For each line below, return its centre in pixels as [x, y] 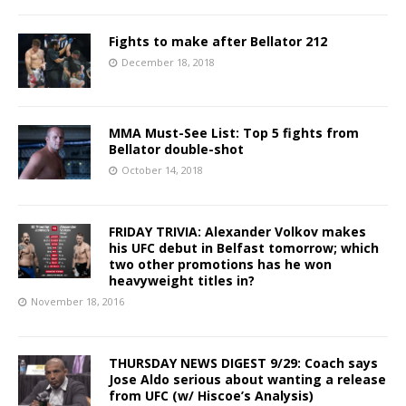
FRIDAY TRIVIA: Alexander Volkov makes [237, 231]
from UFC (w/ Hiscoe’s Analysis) [211, 395]
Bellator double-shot [176, 149]
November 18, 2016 [77, 301]
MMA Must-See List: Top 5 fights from [234, 132]
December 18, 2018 [168, 62]
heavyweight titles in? [182, 280]
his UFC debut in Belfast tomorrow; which [244, 247]
